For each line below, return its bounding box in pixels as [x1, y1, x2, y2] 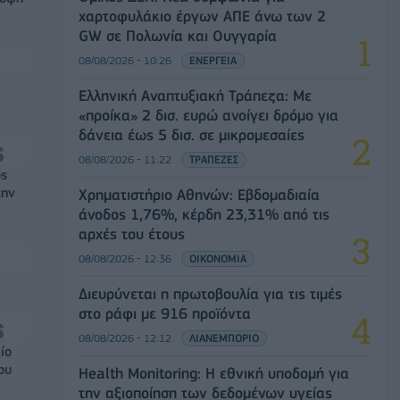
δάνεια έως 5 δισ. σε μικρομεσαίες [79, 125, 304, 144]
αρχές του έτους [79, 224, 185, 243]
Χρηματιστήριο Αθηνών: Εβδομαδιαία [79, 185, 320, 204]
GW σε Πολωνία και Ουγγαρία [79, 26, 277, 45]
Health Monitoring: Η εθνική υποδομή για [79, 363, 349, 382]
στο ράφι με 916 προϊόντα [79, 304, 251, 322]
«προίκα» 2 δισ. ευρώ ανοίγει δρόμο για [79, 105, 338, 124]
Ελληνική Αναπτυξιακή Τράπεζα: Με [79, 86, 312, 104]
